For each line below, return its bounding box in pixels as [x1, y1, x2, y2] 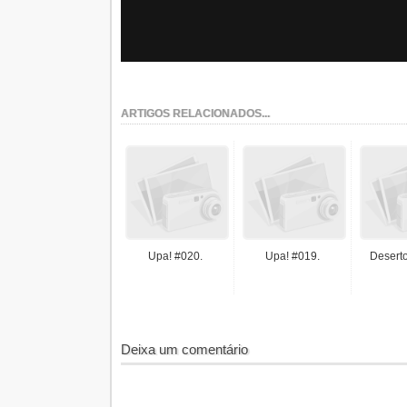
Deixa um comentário [121, 342, 248, 357]
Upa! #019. [265, 250, 320, 263]
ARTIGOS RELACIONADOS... [121, 107, 270, 120]
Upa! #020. [148, 250, 203, 263]
